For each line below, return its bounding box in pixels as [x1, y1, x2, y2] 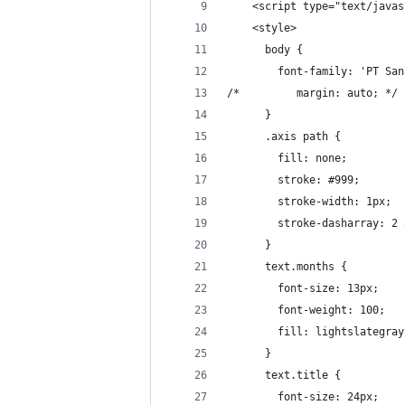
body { [227, 43, 303, 56]
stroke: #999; [227, 174, 360, 186]
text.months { [227, 260, 347, 273]
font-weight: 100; [227, 304, 385, 316]
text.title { [227, 369, 341, 381]
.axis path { [227, 130, 341, 143]
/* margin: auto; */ [227, 87, 398, 99]
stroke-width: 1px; [227, 195, 391, 208]
